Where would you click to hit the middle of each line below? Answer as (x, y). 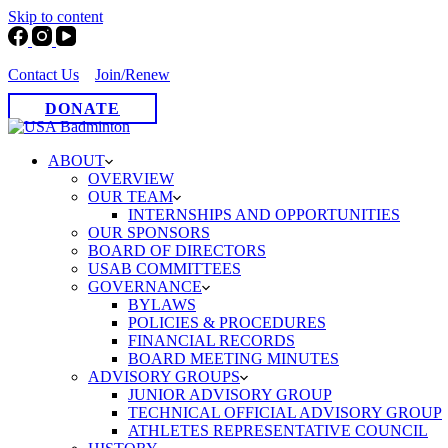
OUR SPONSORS (149, 232)
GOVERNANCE (145, 286)
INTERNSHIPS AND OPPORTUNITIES (264, 214)
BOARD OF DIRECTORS (177, 250)
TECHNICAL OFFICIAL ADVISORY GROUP (285, 412)
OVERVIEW (131, 178)
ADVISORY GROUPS (164, 376)
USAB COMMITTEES (164, 268)
